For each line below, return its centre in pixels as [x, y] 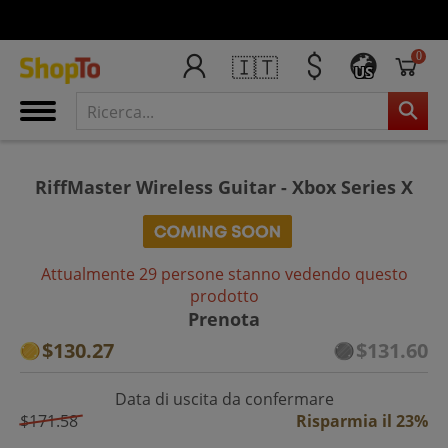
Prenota [224, 318]
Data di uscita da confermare [224, 398]
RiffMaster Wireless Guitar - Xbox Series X [224, 186]
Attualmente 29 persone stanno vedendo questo [224, 273]
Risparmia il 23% [362, 420]
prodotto [224, 295]
